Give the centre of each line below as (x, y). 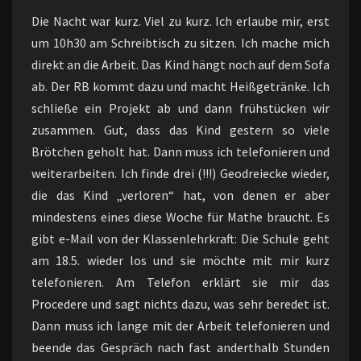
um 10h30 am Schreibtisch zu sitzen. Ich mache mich (180, 43)
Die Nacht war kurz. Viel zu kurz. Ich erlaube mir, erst (180, 21)
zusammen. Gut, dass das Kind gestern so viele (180, 130)
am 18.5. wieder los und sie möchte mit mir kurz (180, 260)
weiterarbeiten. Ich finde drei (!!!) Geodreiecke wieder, (180, 173)
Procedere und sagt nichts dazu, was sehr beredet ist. (180, 304)
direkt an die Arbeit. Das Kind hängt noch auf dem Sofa (180, 64)
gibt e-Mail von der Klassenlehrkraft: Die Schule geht (180, 239)
